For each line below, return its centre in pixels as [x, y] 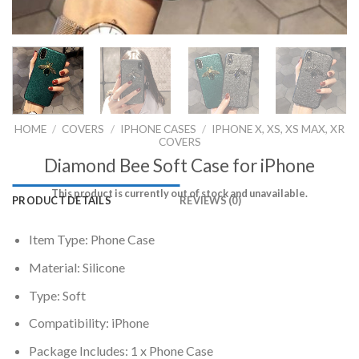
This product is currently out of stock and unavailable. [179, 193]
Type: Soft [57, 295]
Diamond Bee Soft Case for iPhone [179, 165]
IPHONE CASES [158, 129]
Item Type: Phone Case [91, 240]
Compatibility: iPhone [89, 323]
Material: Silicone [77, 268]
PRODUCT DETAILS [62, 201]
